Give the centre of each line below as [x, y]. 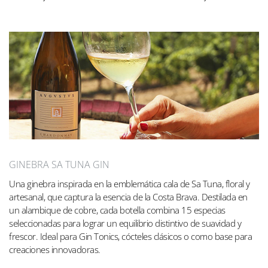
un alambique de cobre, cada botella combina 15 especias [117, 210]
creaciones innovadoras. [55, 249]
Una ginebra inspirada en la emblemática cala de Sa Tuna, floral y [130, 183]
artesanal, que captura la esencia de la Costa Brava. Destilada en [128, 197]
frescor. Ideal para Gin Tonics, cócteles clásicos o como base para [130, 236]
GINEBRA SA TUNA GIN [59, 164]
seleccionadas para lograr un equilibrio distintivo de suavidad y [125, 223]
